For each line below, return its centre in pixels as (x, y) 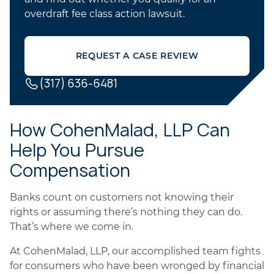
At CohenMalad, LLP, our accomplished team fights (135, 251)
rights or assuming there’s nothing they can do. (126, 212)
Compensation (70, 170)
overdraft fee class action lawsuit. (105, 14)
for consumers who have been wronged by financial (137, 266)
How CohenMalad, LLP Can (120, 130)
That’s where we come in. (72, 227)
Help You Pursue (77, 150)
